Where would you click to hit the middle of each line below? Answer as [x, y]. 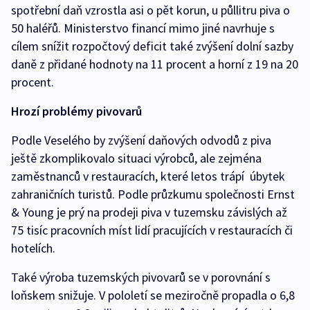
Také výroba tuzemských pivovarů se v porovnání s [141, 277]
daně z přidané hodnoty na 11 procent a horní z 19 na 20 [155, 64]
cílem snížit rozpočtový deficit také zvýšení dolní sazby [152, 46]
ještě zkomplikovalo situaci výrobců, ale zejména [136, 158]
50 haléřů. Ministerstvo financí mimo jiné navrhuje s [143, 28]
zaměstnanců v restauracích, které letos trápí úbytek [148, 176]
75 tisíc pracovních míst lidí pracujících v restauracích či [152, 230]
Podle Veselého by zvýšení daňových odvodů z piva [141, 140]
